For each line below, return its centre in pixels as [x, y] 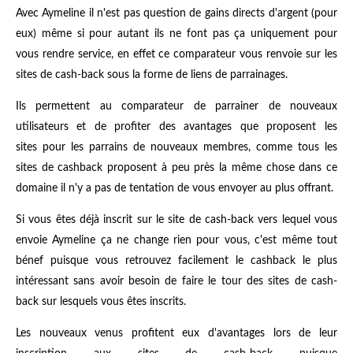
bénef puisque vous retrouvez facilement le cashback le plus [176, 260]
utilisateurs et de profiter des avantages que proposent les [176, 126]
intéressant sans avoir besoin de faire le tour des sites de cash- [176, 281]
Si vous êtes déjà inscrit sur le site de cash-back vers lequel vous [176, 219]
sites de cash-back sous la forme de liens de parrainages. [152, 74]
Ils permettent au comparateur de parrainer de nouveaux [176, 106]
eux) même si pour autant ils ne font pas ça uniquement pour [176, 33]
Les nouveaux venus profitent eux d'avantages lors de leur [176, 333]
